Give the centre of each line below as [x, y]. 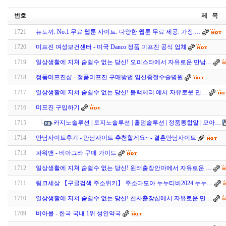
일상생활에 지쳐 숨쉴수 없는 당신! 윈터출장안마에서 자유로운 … [124, 168]
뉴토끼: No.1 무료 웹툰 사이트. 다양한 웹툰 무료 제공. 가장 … [118, 32]
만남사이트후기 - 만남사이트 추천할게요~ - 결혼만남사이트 [116, 138]
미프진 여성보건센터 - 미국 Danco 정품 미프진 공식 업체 [111, 47]
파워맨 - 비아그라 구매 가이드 [76, 153]
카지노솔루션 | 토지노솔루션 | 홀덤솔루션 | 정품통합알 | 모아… [137, 123]
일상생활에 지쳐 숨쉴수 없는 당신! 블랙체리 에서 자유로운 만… [122, 93]
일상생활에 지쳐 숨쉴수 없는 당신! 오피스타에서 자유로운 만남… [124, 62]
